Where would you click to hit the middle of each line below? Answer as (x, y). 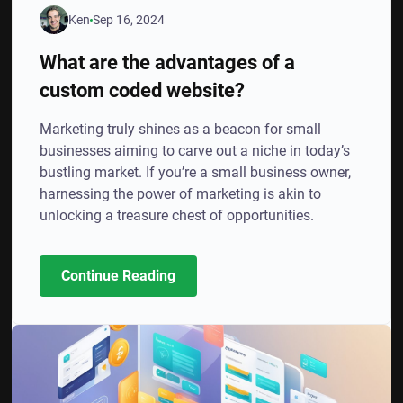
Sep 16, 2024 (129, 19)
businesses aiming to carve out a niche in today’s (195, 151)
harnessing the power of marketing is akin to (181, 194)
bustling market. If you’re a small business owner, (196, 172)
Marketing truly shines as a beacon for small (181, 129)
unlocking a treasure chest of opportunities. (177, 215)
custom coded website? (143, 90)
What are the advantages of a (168, 62)
